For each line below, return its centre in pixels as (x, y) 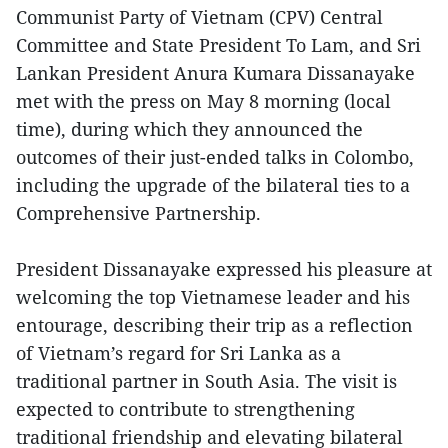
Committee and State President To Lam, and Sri (218, 45)
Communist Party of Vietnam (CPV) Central (199, 17)
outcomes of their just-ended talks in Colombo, (215, 157)
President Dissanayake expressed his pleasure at (224, 269)
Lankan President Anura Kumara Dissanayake (215, 73)
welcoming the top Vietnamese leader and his (213, 297)
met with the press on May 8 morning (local (203, 101)
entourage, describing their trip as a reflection (214, 325)
